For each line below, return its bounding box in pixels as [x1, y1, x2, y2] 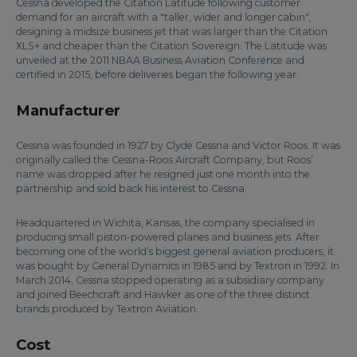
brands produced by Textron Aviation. [16, 303, 198, 316]
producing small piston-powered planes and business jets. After [16, 231, 320, 244]
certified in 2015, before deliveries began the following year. [16, 69, 299, 81]
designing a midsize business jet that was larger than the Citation [16, 25, 328, 38]
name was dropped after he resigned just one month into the [16, 168, 310, 181]
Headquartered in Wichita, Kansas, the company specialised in [16, 217, 315, 229]
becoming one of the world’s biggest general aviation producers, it [16, 245, 334, 258]
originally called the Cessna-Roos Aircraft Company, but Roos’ [16, 154, 313, 167]
